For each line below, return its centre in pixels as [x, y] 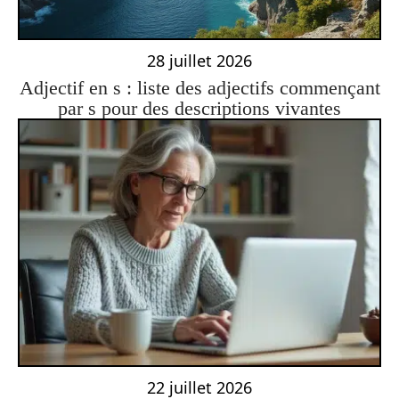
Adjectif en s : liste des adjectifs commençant [199, 87]
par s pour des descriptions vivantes [199, 108]
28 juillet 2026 [199, 60]
